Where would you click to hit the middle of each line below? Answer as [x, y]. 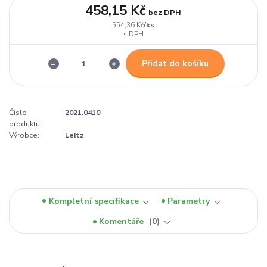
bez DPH [165, 12]
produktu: [25, 124]
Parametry [189, 201]
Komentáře [123, 222]
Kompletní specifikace [94, 201]
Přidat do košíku [175, 63]
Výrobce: [24, 136]
